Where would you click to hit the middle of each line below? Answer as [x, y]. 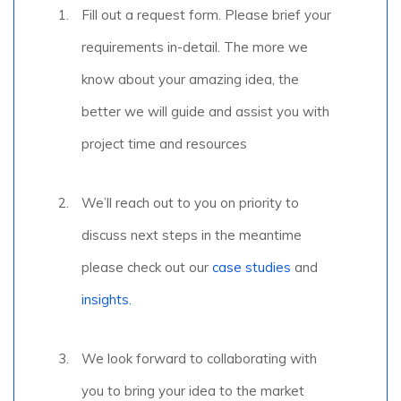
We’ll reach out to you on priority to [190, 203]
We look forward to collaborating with [199, 359]
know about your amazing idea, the [190, 80]
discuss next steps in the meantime [192, 235]
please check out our [147, 268]
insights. [107, 300]
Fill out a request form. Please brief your [206, 15]
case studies [252, 268]
